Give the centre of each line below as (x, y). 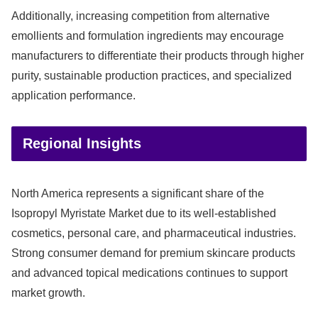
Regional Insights (82, 143)
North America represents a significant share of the (138, 193)
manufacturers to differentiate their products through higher (158, 55)
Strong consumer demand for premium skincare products (153, 253)
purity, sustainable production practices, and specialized (152, 75)
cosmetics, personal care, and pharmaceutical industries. (154, 233)
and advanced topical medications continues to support (149, 273)
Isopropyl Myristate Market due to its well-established (144, 213)
